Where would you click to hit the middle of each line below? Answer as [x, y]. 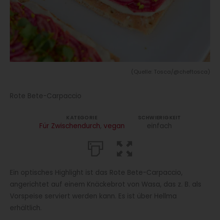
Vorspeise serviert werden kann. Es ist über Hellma [93, 196]
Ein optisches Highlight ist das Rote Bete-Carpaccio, [96, 173]
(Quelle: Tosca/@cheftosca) [171, 72]
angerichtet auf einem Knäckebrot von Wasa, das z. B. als [106, 185]
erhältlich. [26, 208]
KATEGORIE [82, 118]
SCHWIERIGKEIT [160, 118]
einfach [160, 126]
